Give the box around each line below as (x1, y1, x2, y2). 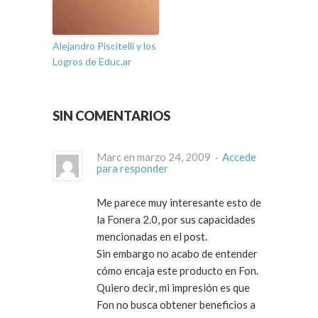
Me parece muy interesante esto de (97, 196, 261, 209)
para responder (97, 162, 168, 175)
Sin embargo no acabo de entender (97, 247, 258, 261)
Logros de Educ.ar (53, 55, 131, 68)
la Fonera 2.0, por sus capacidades (97, 213, 256, 226)
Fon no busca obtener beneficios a (97, 298, 256, 312)
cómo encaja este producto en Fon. (97, 264, 258, 278)
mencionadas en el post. (97, 230, 207, 243)
